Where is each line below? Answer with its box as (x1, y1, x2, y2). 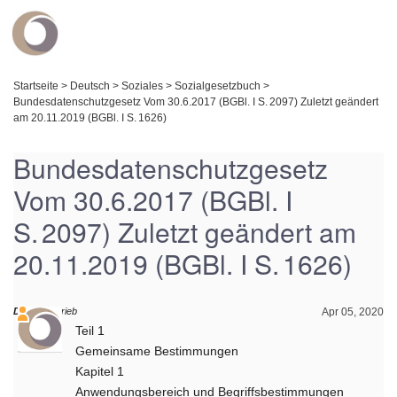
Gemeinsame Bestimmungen (75, 344, 239, 358)
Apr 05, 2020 (321, 306, 384, 318)
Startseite (13, 80, 59, 92)
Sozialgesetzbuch (175, 80, 264, 92)
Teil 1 (75, 323, 105, 338)
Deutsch (70, 80, 111, 92)
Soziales (121, 80, 164, 92)
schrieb (45, 306, 78, 316)
